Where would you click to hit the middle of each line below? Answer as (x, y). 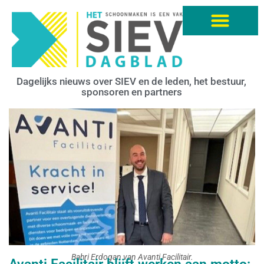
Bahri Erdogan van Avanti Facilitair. (132, 257)
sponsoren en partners (131, 92)
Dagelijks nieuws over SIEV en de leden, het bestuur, (131, 81)
